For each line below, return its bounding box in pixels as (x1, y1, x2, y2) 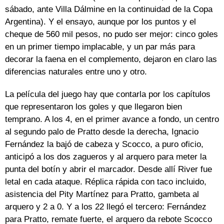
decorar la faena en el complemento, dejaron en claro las (5, 54, 217, 64)
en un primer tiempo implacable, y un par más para (5, 42, 195, 52)
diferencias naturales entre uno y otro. (5, 67, 147, 77)
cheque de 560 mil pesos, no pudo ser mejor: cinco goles (5, 29, 218, 39)
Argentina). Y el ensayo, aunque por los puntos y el (5, 17, 196, 27)
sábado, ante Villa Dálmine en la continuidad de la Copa (5, 4, 212, 14)
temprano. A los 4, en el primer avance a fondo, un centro (5, 114, 219, 124)
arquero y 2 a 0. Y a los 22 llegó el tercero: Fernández (5, 202, 206, 212)
